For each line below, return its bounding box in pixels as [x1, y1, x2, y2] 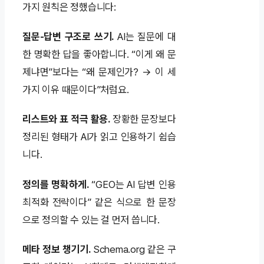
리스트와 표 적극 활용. [22, 113, 110, 126]
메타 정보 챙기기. [22, 243, 91, 256]
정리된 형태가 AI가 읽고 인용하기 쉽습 [22, 131, 176, 143]
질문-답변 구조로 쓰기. [22, 31, 114, 43]
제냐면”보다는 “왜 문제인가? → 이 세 [22, 66, 176, 78]
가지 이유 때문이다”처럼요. [22, 84, 129, 96]
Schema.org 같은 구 [90, 243, 176, 256]
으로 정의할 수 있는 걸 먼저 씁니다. [22, 213, 160, 226]
